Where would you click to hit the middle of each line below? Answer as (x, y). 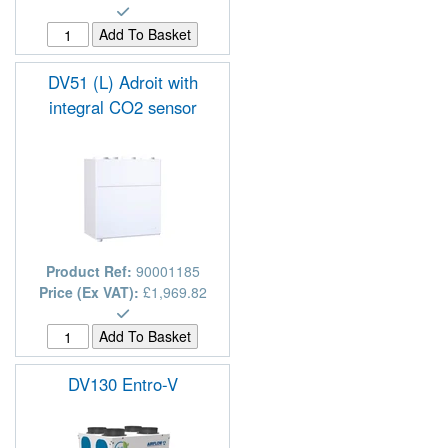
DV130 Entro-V (122, 384)
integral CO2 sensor (122, 107)
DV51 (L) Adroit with (122, 82)
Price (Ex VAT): (90, 292)
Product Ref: (90, 271)
